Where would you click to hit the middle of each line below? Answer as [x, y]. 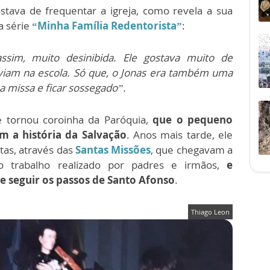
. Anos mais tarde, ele [180, 135]
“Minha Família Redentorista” [107, 26]
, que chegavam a [192, 150]
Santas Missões [113, 150]
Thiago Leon [210, 212]
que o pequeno [193, 120]
